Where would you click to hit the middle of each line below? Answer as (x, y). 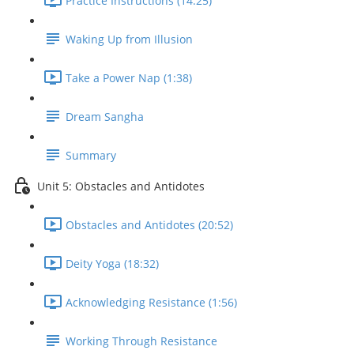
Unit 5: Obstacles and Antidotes (121, 186)
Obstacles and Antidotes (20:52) (149, 225)
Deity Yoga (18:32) (112, 264)
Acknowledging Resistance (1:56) (151, 303)
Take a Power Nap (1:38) (129, 78)
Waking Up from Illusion (129, 40)
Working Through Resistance (141, 341)
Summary (91, 156)
